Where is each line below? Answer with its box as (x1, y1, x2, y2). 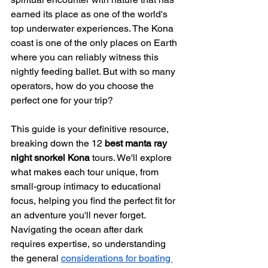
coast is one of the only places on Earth (11, 37, 179, 48)
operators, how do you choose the (11, 80, 156, 92)
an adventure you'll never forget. (11, 209, 148, 221)
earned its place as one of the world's (11, 8, 170, 20)
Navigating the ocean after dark (11, 224, 145, 235)
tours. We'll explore (90, 152, 174, 163)
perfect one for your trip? (11, 95, 113, 106)
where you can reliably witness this (11, 51, 161, 63)
